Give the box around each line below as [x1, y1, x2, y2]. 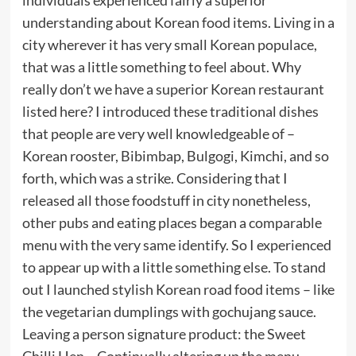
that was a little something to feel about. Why [21, 57, 301, 75]
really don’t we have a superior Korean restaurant [21, 79, 324, 98]
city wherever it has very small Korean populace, [21, 35, 317, 53]
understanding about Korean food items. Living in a [21, 13, 335, 31]
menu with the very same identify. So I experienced [21, 235, 331, 253]
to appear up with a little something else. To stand [21, 257, 326, 276]
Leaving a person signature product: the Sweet [21, 324, 306, 342]
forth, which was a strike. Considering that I [21, 168, 288, 187]
